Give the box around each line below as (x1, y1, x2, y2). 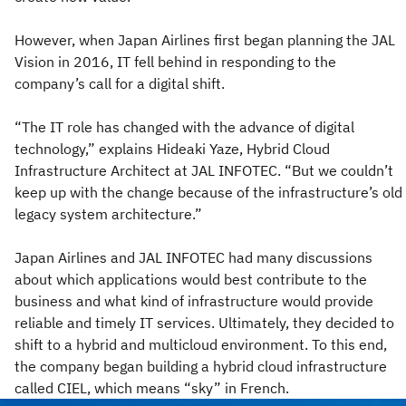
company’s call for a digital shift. (14, 74, 225, 92)
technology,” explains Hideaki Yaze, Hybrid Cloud (14, 140, 330, 158)
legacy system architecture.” (14, 205, 202, 223)
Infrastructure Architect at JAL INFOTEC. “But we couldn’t (14, 161, 393, 179)
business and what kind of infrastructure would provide (14, 292, 373, 310)
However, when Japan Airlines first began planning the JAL (14, 31, 395, 49)
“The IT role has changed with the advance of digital (14, 118, 354, 136)
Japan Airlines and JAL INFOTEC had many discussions (14, 248, 372, 266)
